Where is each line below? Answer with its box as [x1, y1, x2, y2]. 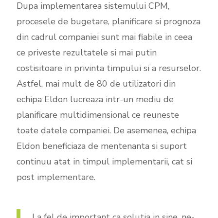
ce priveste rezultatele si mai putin [16, 46, 157, 58]
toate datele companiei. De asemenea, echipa [16, 124, 196, 136]
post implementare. [16, 171, 95, 183]
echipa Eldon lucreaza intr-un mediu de [16, 93, 174, 105]
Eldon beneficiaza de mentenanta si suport [16, 140, 187, 152]
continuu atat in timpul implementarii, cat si [16, 155, 192, 167]
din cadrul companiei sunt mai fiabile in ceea [16, 31, 192, 43]
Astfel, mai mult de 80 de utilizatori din [16, 77, 176, 90]
